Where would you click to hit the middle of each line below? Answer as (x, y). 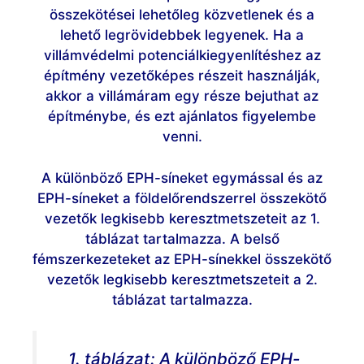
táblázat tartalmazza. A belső (182, 238)
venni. (182, 136)
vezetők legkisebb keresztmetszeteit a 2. (182, 279)
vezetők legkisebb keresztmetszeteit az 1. (182, 218)
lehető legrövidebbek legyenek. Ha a (182, 35)
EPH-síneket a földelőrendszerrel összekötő (182, 198)
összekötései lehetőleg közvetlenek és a (182, 15)
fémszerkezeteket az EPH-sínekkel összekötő (182, 259)
